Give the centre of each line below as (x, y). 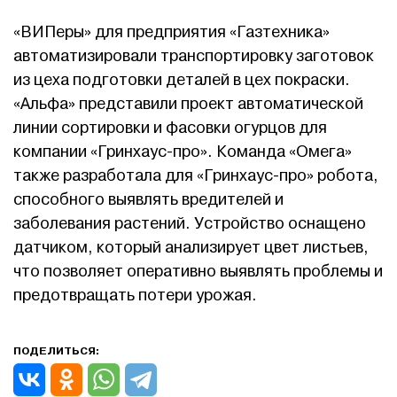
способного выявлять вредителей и (148, 199)
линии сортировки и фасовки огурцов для (170, 128)
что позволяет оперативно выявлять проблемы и (198, 271)
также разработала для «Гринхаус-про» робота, (196, 175)
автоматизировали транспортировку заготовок (194, 56)
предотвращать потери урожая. (135, 295)
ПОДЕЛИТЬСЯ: (56, 350)
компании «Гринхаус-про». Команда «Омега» (183, 152)
